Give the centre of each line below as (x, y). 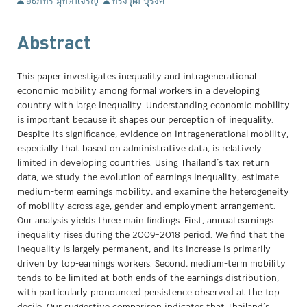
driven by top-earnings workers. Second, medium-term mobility (151, 264)
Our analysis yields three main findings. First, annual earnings (145, 221)
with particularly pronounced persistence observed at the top (148, 293)
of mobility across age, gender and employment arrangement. (146, 207)
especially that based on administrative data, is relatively (139, 149)
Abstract (54, 43)
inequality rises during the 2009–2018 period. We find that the (151, 235)
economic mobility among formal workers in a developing (138, 91)
